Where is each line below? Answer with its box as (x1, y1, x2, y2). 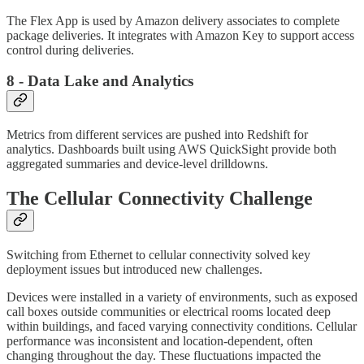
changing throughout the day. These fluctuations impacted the (6, 349, 321, 362)
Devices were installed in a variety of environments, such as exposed (6, 290, 357, 304)
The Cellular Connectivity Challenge (6, 188, 313, 210)
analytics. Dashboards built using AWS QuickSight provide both (6, 142, 336, 157)
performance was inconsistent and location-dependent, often (6, 334, 313, 348)
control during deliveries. (6, 42, 134, 57)
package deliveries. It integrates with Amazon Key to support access (6, 28, 354, 42)
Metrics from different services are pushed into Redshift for (6, 128, 308, 142)
